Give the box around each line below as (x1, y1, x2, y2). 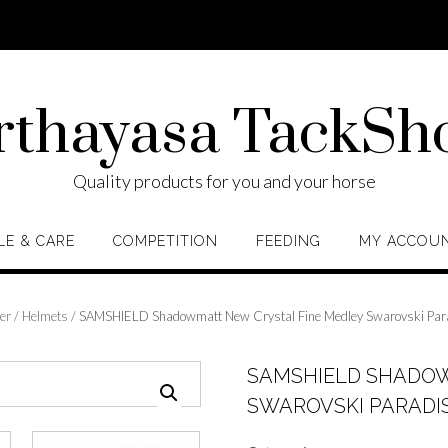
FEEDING (255, 233, 321, 249)
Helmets (22, 308, 68, 324)
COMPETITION (112, 233, 218, 249)
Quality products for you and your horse (72, 170, 376, 192)
